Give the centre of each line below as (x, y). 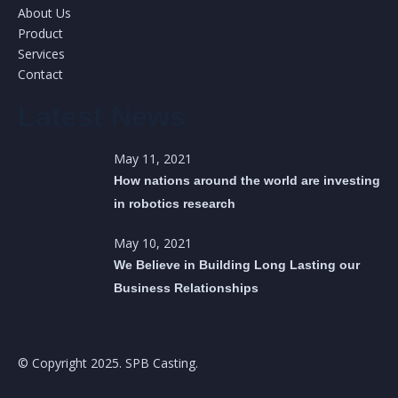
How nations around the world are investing (247, 181)
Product (40, 34)
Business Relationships (186, 288)
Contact (40, 75)
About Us (44, 13)
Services (41, 54)
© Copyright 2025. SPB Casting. (108, 363)
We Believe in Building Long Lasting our (237, 265)
